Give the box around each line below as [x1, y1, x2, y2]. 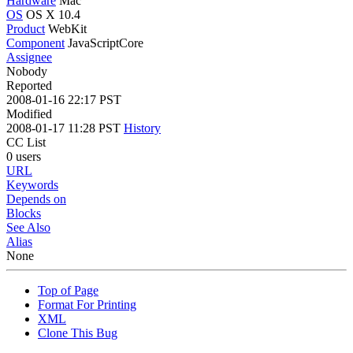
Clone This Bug [38, 325, 117, 340]
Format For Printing [38, 297, 136, 311]
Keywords [6, 177, 58, 191]
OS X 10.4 [26, 7, 80, 21]
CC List [6, 135, 46, 149]
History [124, 121, 161, 135]
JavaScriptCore [68, 35, 143, 50]
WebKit [48, 21, 87, 35]
